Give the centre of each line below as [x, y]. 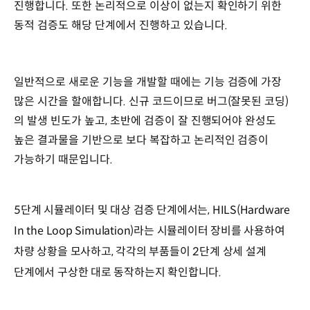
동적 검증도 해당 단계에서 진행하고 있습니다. [121, 25]
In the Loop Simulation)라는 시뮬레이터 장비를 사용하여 [149, 231]
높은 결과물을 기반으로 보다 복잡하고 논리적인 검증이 [142, 140]
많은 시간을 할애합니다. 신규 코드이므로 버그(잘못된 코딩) [152, 101]
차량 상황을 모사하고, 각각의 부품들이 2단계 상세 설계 [140, 252]
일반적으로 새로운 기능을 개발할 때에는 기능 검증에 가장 [148, 82]
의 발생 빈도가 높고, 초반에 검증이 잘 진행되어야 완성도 [145, 120]
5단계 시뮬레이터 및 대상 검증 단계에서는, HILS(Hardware [152, 210]
